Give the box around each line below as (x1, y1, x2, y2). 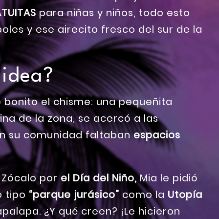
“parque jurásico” (29, 188, 119, 202)
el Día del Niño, (58, 171, 137, 185)
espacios (133, 128, 180, 142)
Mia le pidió (137, 171, 198, 185)
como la (119, 188, 168, 202)
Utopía (168, 188, 202, 202)
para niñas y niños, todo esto (36, 6, 190, 20)
